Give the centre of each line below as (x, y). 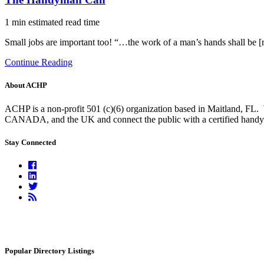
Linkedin (53, 175)
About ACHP (26, 85)
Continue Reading (39, 62)
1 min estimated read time (52, 22)
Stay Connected (30, 142)
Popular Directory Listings (49, 251)
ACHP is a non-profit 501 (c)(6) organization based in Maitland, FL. (132, 108)
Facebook (54, 164)
